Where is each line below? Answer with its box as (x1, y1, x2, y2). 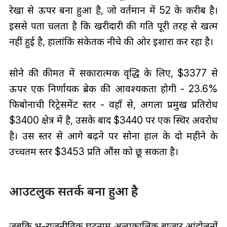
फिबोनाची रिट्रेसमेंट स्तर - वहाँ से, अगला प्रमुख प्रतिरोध (9, 98, 218, 110)
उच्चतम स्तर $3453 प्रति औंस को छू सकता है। (9, 145, 178, 158)
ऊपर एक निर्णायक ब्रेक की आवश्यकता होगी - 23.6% (9, 82, 218, 95)
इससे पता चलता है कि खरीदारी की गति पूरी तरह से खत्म (9, 19, 218, 32)
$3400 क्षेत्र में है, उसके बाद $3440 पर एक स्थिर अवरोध (9, 113, 218, 126)
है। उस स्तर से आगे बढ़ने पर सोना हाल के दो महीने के (9, 129, 218, 142)
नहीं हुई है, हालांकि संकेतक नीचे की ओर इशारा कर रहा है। (9, 35, 213, 48)
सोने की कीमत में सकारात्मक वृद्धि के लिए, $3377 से (9, 66, 218, 79)
